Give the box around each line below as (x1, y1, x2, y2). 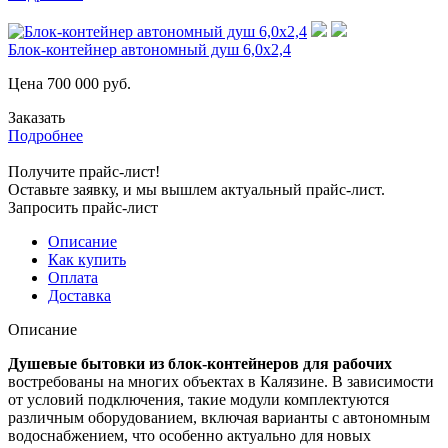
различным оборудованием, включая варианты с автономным (8, 408, 430, 426)
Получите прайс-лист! (8, 162, 160, 180)
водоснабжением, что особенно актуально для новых (8, 426, 371, 444)
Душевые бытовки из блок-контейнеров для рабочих (8, 354, 392, 372)
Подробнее (8, 126, 83, 144)
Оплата (48, 268, 98, 286)
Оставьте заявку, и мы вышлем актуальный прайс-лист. (8, 180, 385, 198)
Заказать (8, 108, 65, 126)
